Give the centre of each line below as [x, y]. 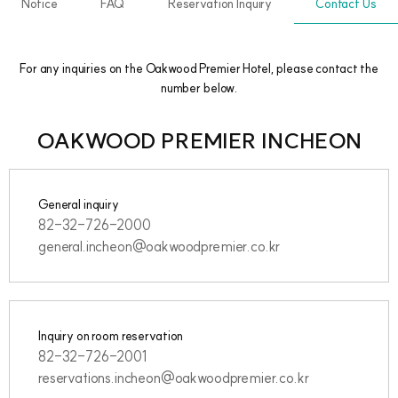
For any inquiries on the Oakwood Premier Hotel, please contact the [199, 68]
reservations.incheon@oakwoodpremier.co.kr [174, 378]
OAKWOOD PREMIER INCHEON [199, 140]
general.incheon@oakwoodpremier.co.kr [159, 246]
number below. [199, 88]
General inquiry [79, 204]
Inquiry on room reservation [111, 336]
